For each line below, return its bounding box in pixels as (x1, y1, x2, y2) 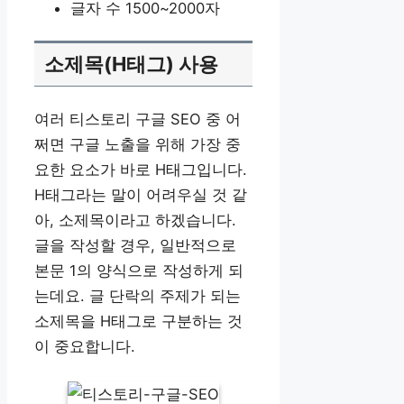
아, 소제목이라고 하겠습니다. (34, 211, 236, 230)
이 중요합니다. (34, 337, 135, 356)
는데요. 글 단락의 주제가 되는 (34, 287, 241, 306)
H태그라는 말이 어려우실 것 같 (34, 186, 247, 205)
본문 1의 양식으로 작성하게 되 (34, 262, 243, 280)
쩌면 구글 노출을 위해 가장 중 (34, 135, 241, 154)
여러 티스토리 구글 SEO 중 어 (34, 110, 241, 129)
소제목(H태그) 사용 (44, 52, 219, 77)
